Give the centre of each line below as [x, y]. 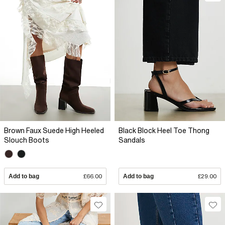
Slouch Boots [27, 140]
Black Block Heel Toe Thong [164, 131]
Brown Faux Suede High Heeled [54, 131]
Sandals [132, 140]
